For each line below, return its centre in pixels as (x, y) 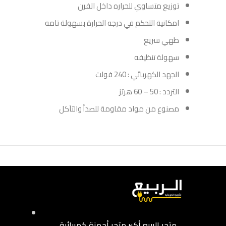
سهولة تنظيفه (157, 57)
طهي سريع (161, 40)
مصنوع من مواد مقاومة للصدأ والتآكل (119, 109)
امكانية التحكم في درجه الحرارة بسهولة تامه (112, 23)
